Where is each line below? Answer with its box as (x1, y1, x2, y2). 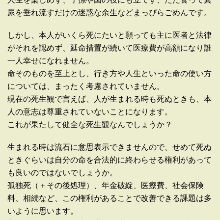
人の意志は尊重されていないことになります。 (7, 108, 172, 116)
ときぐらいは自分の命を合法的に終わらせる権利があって (7, 156, 212, 165)
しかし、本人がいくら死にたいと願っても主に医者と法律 (7, 31, 212, 40)
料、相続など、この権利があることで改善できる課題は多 (7, 194, 212, 203)
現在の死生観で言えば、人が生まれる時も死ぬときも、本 (7, 95, 212, 104)
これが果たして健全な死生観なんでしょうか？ (7, 120, 172, 129)
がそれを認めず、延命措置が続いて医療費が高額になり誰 (7, 44, 212, 53)
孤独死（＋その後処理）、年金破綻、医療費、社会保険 (7, 181, 204, 190)
